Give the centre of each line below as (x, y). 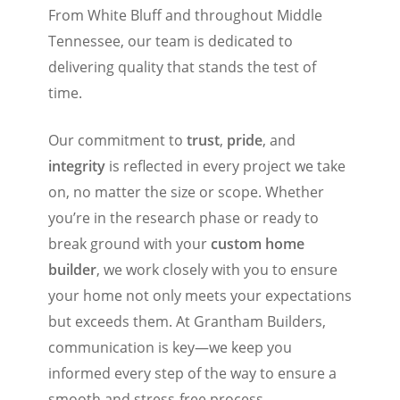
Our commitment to (117, 141)
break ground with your (129, 244)
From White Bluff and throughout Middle (185, 16)
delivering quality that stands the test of (182, 67)
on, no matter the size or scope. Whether (186, 192)
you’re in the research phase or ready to (183, 218)
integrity (76, 167)
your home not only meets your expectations (200, 296)
